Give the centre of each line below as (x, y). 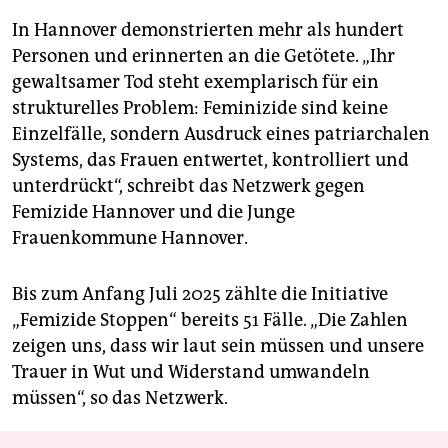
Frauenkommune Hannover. (130, 238)
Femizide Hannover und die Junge (153, 212)
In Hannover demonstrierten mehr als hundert (208, 30)
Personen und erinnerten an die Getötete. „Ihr (203, 56)
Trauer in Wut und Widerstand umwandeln (191, 372)
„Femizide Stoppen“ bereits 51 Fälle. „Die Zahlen (210, 320)
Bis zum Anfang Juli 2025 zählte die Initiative (200, 294)
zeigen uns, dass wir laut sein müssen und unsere (218, 346)
